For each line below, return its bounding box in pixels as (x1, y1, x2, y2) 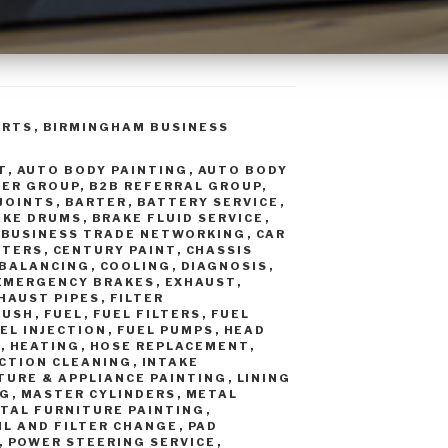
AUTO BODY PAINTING (16, 162, 189, 177)
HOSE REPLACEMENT (89, 338, 250, 353)
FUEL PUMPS (116, 322, 215, 337)
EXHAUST (164, 274, 237, 289)
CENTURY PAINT (52, 242, 177, 257)
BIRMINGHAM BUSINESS (42, 119, 230, 134)
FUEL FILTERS (92, 306, 202, 321)
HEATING (9, 338, 81, 353)
